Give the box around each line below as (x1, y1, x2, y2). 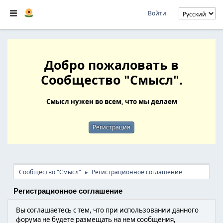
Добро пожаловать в (44, 56, 179, 73)
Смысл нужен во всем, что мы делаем (46, 97, 177, 106)
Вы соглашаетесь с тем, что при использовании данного (16, 206, 199, 215)
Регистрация (92, 123, 130, 131)
